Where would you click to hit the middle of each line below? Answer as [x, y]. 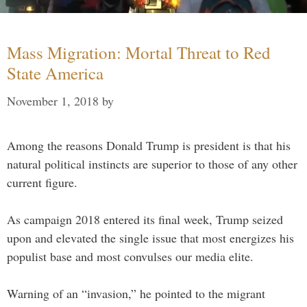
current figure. [42, 183]
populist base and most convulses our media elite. [130, 257]
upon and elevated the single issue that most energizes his [150, 238]
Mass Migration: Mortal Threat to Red [139, 53]
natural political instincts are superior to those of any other [152, 164]
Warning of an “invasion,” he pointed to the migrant [136, 294]
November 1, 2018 [53, 101]
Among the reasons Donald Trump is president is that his [149, 146]
